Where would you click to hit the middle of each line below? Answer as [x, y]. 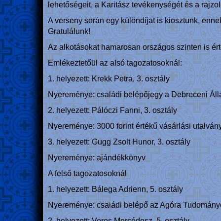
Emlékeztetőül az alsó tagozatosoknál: [115, 63]
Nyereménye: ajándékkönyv [98, 158]
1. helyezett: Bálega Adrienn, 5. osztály [115, 189]
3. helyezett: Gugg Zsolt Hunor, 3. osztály [119, 142]
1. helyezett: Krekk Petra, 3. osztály [109, 79]
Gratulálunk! [70, 31]
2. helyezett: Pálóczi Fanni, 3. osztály [112, 110]
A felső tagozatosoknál [87, 173]
